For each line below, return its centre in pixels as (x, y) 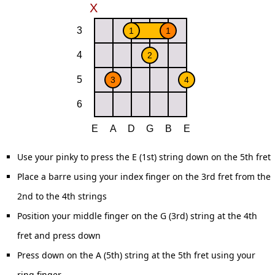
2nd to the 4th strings (62, 196)
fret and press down (59, 235)
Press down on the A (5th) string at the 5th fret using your (136, 255)
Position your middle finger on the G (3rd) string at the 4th (137, 216)
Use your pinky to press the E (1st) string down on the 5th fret (144, 157)
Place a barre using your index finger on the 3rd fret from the (144, 176)
